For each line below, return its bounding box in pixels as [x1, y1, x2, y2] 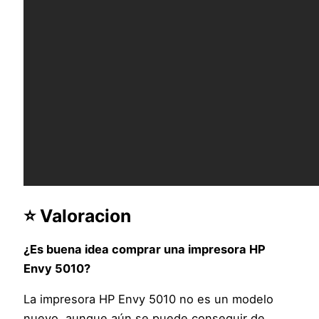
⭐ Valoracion [23, 204, 132, 226]
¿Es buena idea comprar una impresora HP [23, 241, 266, 256]
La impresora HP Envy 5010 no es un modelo [23, 292, 274, 307]
